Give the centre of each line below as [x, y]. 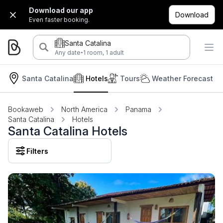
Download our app [61, 10]
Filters [37, 151]
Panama [138, 109]
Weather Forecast [182, 78]
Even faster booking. [59, 20]
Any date [67, 52]
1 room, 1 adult [103, 52]
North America [84, 109]
